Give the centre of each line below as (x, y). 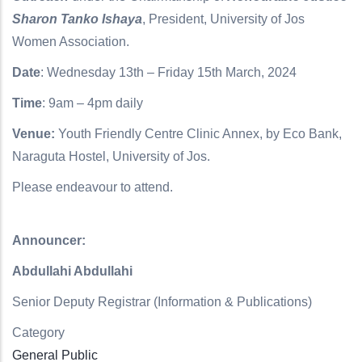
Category (38, 333)
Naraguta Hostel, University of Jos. (111, 156)
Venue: (34, 134)
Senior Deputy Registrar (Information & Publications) (164, 302)
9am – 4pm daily (96, 103)
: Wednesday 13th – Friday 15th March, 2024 (170, 72)
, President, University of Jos (223, 19)
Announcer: (49, 240)
